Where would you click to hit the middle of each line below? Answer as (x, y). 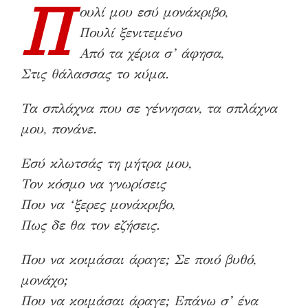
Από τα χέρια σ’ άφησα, (151, 53)
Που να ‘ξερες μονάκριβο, (98, 204)
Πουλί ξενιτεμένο (130, 32)
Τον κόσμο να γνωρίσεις (93, 184)
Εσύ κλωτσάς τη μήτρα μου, (106, 163)
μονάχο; (44, 280)
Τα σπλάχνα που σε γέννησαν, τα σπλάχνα (149, 108)
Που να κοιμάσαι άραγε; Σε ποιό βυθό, (138, 259)
